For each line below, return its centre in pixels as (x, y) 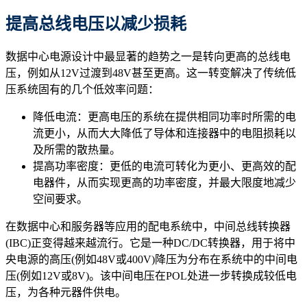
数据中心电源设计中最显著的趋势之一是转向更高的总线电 (148, 57)
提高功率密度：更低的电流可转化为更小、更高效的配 (164, 167)
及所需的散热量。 (77, 150)
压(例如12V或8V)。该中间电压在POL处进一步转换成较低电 (151, 276)
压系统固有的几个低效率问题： (82, 90)
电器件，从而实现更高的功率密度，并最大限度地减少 (164, 183)
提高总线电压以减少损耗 (96, 24)
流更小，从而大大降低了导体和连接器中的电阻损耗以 (164, 134)
